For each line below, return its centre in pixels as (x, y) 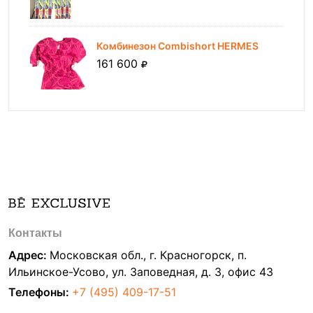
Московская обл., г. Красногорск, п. (148, 255)
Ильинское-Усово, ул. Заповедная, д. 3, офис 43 (141, 272)
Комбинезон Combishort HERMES (177, 46)
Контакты (35, 233)
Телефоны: (40, 292)
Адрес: (29, 255)
